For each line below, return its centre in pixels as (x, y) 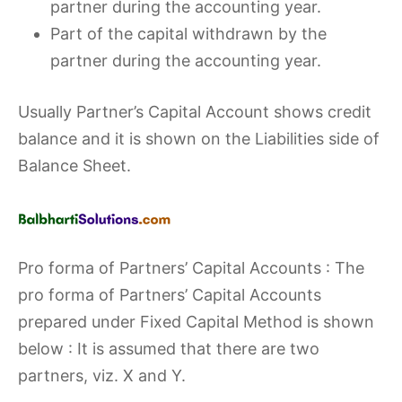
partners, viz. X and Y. (102, 376)
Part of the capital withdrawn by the (188, 34)
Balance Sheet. (74, 166)
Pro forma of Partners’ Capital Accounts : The (191, 268)
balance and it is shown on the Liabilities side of (199, 139)
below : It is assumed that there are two (169, 349)
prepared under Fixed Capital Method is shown (196, 322)
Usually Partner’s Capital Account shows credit (195, 112)
